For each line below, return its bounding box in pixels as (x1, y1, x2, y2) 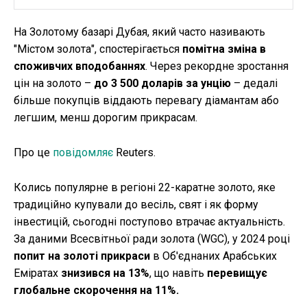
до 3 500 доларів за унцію (94, 77, 231, 90)
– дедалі (231, 77, 278, 90)
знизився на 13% (61, 267, 149, 280)
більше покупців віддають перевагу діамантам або (14, 94, 279, 108)
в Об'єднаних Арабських (150, 249, 277, 263)
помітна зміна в (182, 42, 266, 56)
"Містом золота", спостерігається (14, 42, 182, 56)
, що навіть (149, 267, 207, 280)
